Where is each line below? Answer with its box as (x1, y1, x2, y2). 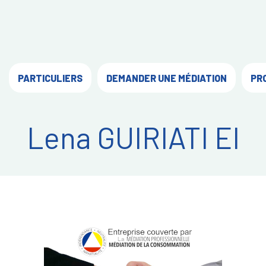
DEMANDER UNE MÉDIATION (106, 72, 227, 84)
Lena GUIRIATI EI (26, 119, 240, 155)
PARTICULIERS (18, 72, 83, 84)
